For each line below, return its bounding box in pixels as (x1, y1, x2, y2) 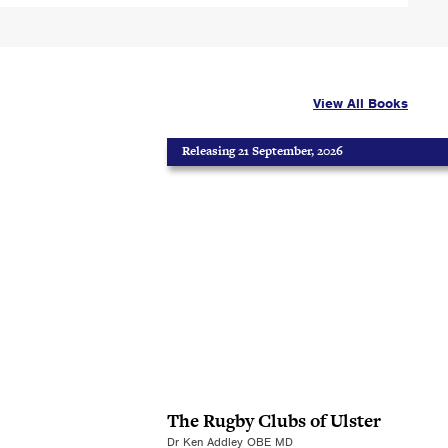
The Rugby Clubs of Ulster (167, 408, 381, 433)
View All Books (313, 94, 408, 112)
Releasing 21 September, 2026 (182, 142, 343, 160)
